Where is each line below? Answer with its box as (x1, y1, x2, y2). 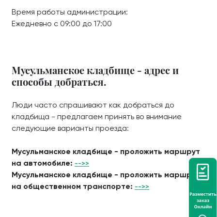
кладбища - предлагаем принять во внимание (12, 112, 182, 121)
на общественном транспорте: (12, 182, 135, 191)
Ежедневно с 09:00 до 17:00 (12, 19, 112, 28)
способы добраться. (12, 75, 106, 88)
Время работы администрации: (12, 7, 128, 16)
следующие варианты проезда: (12, 124, 129, 133)
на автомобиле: (12, 158, 75, 168)
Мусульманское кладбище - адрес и (12, 63, 179, 77)
